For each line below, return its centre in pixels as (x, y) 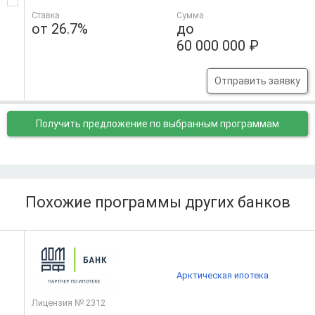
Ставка (46, 16)
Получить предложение (93, 124)
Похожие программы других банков (157, 202)
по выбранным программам (214, 124)
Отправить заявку (257, 81)
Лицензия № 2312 (69, 303)
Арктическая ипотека (223, 276)
